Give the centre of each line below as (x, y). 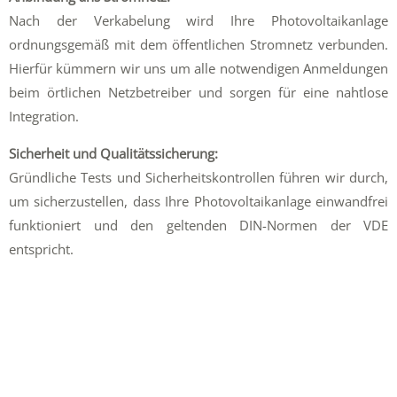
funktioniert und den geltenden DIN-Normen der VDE (198, 226)
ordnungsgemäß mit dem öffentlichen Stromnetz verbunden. (198, 45)
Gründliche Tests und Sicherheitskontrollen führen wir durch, (198, 178)
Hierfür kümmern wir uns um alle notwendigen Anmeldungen (198, 69)
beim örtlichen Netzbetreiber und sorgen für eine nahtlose (198, 93)
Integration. (44, 117)
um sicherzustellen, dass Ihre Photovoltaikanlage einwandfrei (198, 202)
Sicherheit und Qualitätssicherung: (113, 154)
